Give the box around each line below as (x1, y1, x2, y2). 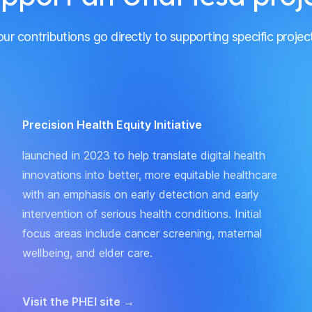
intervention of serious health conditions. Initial (22, 206, 261, 221)
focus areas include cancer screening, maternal (22, 226, 262, 240)
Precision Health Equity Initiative (22, 117, 202, 132)
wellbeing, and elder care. (22, 245, 153, 260)
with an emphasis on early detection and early (22, 187, 259, 201)
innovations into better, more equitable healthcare (22, 167, 277, 182)
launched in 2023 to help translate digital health (22, 148, 265, 162)
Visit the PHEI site (22, 294, 123, 309)
